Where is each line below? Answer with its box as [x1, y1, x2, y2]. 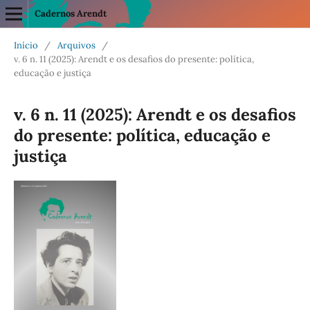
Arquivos [57, 39, 95, 51]
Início [13, 39, 38, 51]
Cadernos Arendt [34, 8, 107, 19]
